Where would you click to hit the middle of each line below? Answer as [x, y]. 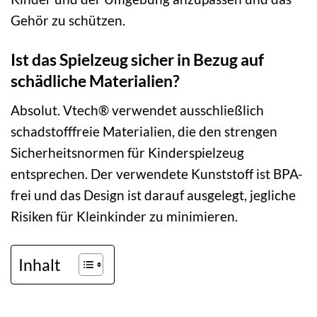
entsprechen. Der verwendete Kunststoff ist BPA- [157, 173]
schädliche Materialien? [95, 81]
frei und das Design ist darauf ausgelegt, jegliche [153, 195]
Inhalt [40, 264]
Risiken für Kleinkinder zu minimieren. [124, 216]
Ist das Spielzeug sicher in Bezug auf [137, 60]
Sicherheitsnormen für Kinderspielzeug [127, 152]
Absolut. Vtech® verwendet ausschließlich [137, 110]
